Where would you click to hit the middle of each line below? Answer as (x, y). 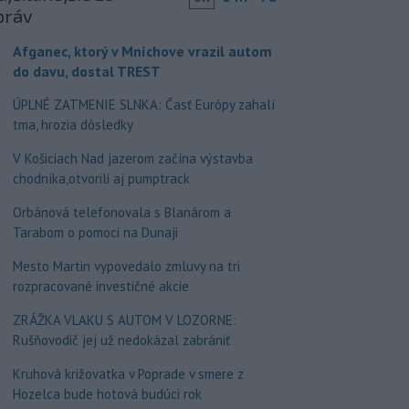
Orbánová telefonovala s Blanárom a (121, 212)
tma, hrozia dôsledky (73, 124)
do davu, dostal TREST (86, 71)
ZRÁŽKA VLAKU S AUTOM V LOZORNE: (124, 320)
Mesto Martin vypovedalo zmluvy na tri (126, 266)
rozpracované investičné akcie (100, 286)
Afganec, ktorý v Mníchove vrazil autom (142, 51)
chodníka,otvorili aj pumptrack (101, 178)
